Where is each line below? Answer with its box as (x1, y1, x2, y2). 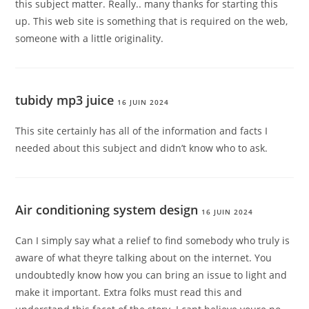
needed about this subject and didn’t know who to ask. (15, 141, 268, 155)
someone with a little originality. (15, 32, 164, 46)
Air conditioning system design (15, 201, 199, 219)
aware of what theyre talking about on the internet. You (15, 251, 272, 265)
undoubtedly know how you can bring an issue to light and (15, 268, 288, 282)
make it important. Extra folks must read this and (15, 286, 243, 299)
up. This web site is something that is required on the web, (15, 14, 288, 28)
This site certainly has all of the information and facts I (15, 124, 268, 138)
